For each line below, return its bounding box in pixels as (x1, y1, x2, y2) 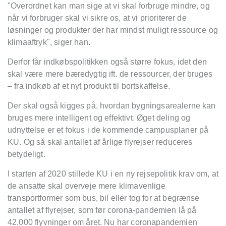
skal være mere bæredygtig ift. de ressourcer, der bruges (8, 69, 212, 78)
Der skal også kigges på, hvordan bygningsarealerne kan (8, 101, 216, 110)
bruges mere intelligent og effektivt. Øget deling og (8, 113, 191, 122)
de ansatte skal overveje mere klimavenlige (8, 181, 165, 190)
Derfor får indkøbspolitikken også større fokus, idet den (8, 57, 207, 66)
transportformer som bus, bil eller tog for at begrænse (8, 193, 200, 202)
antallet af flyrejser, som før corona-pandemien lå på (8, 205, 197, 214)
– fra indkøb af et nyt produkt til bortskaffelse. (8, 81, 173, 90)
